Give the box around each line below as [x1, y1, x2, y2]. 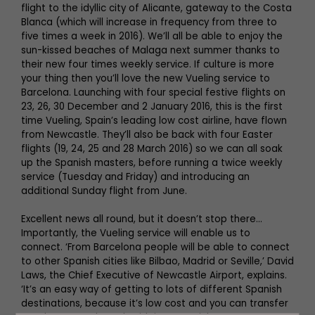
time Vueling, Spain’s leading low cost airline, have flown [21, 113, 287, 127]
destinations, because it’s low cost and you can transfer [21, 296, 288, 310]
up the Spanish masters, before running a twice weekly [21, 155, 282, 169]
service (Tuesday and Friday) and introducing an [21, 169, 250, 184]
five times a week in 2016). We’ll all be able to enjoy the [21, 29, 283, 43]
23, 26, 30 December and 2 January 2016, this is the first [21, 99, 283, 113]
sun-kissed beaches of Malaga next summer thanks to [21, 43, 280, 57]
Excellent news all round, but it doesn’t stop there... [21, 212, 262, 226]
